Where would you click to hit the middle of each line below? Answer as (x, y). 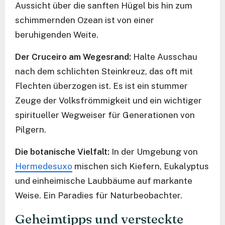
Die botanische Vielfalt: (62, 151)
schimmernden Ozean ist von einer (85, 20)
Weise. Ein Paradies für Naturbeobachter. (99, 195)
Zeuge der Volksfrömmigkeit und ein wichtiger (108, 100)
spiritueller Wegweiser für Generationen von (105, 115)
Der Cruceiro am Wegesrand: (73, 57)
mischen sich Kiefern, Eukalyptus (141, 166)
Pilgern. (31, 129)
